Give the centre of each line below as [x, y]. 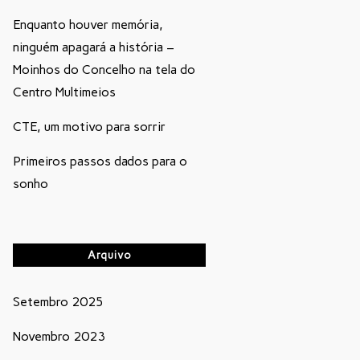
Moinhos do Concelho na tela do [104, 70]
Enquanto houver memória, [88, 25]
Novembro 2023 [59, 336]
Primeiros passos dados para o [100, 161]
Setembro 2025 [58, 302]
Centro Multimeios [64, 92]
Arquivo [109, 255]
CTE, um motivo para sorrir [89, 127]
